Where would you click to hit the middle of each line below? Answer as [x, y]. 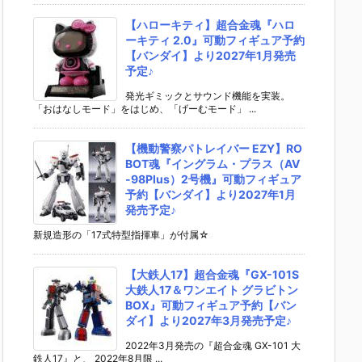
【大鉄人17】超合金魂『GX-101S [212, 275]
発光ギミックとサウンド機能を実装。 [208, 96]
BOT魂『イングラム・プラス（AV [213, 164]
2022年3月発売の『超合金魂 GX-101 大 [213, 346]
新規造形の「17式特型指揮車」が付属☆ [121, 235]
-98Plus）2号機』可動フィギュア [213, 179]
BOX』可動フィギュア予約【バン [211, 305]
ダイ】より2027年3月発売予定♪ [208, 321]
